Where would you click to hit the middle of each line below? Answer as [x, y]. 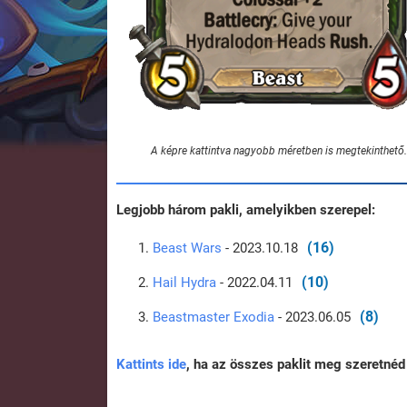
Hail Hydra [184, 283]
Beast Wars [187, 248]
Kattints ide [151, 365]
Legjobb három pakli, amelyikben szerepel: [246, 210]
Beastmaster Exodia [213, 318]
